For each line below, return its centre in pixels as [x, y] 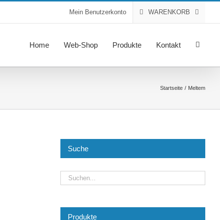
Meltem [197, 88]
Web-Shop [81, 45]
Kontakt [168, 45]
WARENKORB [169, 12]
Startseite [172, 88]
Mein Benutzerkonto [98, 12]
